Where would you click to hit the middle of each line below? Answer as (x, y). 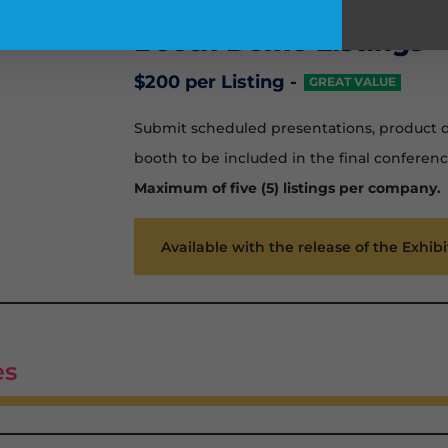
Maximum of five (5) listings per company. (288, 187)
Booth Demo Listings (279, 41)
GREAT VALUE (353, 82)
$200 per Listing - (216, 81)
